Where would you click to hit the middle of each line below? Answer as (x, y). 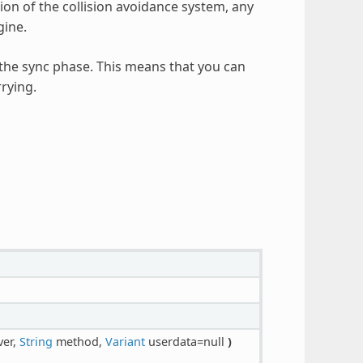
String (36, 341)
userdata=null (186, 341)
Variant (125, 341)
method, (79, 341)
